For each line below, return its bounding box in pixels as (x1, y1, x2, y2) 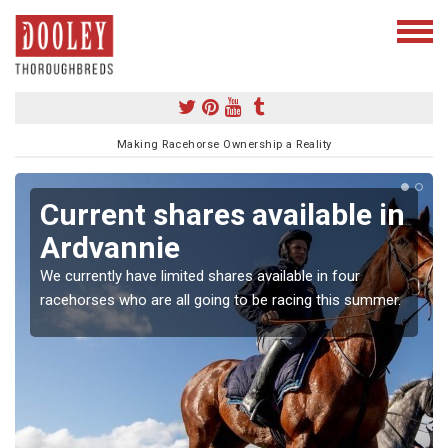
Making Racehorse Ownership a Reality (116, 137, 332, 151)
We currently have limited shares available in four (40, 266, 360, 285)
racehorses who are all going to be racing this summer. (40, 290, 401, 309)
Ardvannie (40, 229, 180, 265)
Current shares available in (40, 196, 405, 232)
